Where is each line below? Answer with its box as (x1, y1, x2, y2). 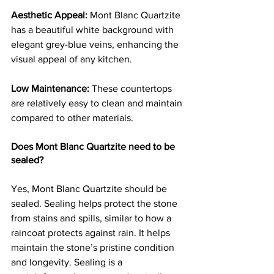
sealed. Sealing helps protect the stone (11, 198, 180, 209)
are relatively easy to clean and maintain (11, 98, 185, 109)
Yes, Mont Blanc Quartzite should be (11, 183, 169, 194)
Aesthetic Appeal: (11, 10, 87, 21)
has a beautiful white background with (11, 24, 176, 35)
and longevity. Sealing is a (11, 257, 125, 268)
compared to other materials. (11, 113, 133, 124)
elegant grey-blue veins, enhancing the (11, 39, 181, 50)
